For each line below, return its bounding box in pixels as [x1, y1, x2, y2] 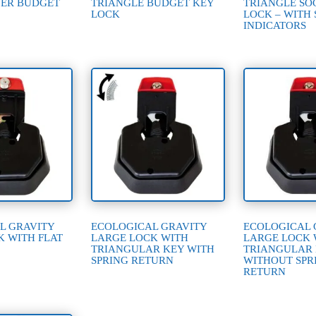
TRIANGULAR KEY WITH [91, 243, 215, 255]
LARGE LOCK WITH [91, 231, 189, 243]
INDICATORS [243, 20, 307, 32]
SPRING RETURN [91, 254, 174, 266]
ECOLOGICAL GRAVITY [91, 220, 207, 232]
